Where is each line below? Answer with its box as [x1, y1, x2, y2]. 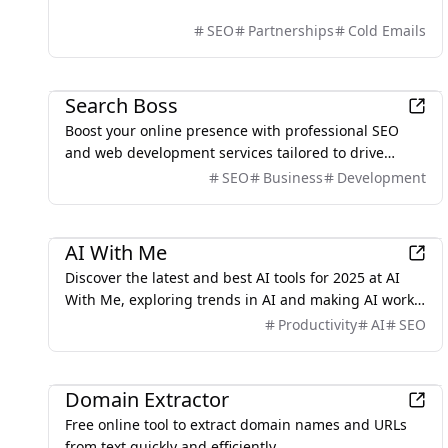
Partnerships [247, 21, 334, 40]
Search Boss [65, 92, 178, 119]
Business [262, 168, 323, 187]
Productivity [277, 315, 357, 334]
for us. [65, 312, 108, 331]
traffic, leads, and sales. [65, 165, 224, 184]
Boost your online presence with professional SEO [65, 121, 399, 140]
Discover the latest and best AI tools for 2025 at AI [65, 268, 400, 287]
